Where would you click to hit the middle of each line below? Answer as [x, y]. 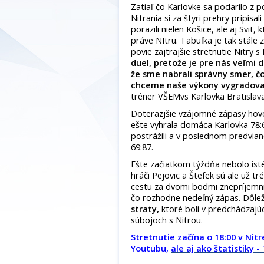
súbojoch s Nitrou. [167, 220]
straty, [145, 209]
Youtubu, [151, 249]
